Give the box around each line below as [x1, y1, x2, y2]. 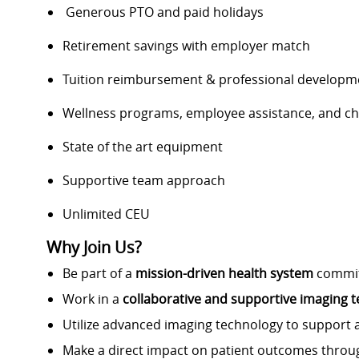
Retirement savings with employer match [63, 37, 310, 55]
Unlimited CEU [63, 205, 150, 224]
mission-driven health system [135, 264, 313, 283]
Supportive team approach [63, 171, 225, 190]
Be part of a [63, 264, 135, 283]
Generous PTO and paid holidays [63, 3, 264, 22]
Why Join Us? [46, 236, 142, 259]
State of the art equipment [63, 138, 223, 156]
